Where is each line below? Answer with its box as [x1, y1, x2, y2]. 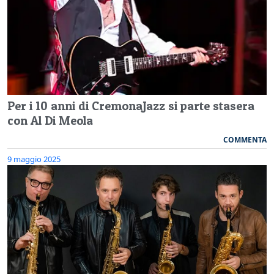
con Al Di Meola [7, 113, 93, 128]
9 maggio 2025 [7, 153, 61, 165]
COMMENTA [223, 134, 267, 145]
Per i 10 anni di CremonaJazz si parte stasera [7, 98, 254, 113]
